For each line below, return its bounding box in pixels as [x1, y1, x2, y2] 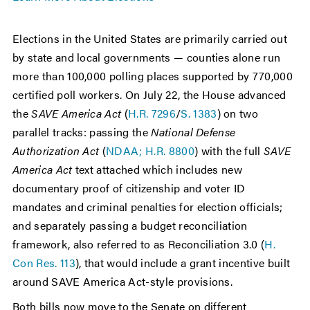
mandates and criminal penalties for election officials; [12, 199, 283, 215]
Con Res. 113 [12, 255, 75, 271]
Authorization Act [12, 143, 100, 159]
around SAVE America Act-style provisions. [12, 273, 233, 290]
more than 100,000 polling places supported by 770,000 [12, 68, 293, 84]
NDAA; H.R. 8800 [106, 143, 194, 159]
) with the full [194, 143, 264, 159]
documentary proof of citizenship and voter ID [12, 180, 246, 197]
